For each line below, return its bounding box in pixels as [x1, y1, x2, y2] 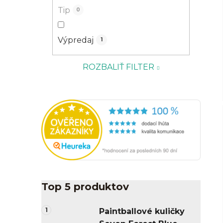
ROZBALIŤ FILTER [83, 62, 155, 72]
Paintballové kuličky [99, 207, 185, 217]
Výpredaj [58, 35, 94, 45]
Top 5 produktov [41, 181, 129, 193]
